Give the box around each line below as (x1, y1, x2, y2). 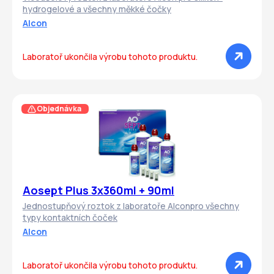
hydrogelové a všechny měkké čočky (23, 3, 171, 15)
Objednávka (36, 103, 81, 114)
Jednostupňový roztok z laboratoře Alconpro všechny (23, 200, 239, 212)
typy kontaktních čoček (23, 212, 117, 224)
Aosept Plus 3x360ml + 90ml (23, 183, 174, 198)
